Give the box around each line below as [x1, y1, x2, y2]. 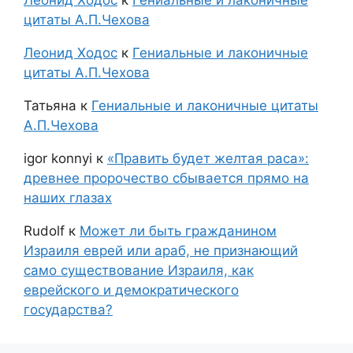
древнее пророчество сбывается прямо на [24, 169, 309, 186]
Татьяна [24, 97, 76, 113]
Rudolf [24, 222, 65, 239]
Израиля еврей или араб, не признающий [24, 242, 298, 258]
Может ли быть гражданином [80, 222, 277, 239]
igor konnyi [24, 150, 92, 166]
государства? [24, 301, 113, 318]
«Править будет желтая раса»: [107, 150, 309, 166]
